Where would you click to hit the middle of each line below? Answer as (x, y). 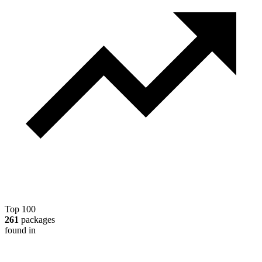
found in (20, 230)
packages (37, 220)
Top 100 (20, 209)
